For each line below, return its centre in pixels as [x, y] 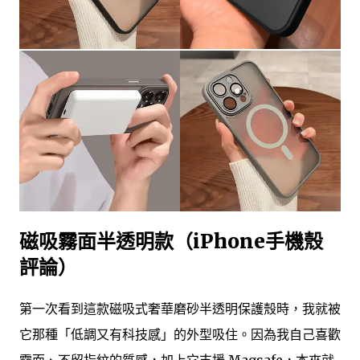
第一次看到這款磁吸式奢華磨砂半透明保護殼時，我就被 [180, 309]
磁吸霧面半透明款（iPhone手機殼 [171, 241]
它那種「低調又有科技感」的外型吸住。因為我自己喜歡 [180, 335]
